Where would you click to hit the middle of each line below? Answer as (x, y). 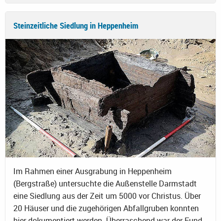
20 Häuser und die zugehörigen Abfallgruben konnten (106, 208)
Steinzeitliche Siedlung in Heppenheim (76, 25)
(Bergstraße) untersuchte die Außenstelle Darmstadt (105, 183)
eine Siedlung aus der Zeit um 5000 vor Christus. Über (107, 196)
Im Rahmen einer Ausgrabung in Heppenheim (92, 171)
